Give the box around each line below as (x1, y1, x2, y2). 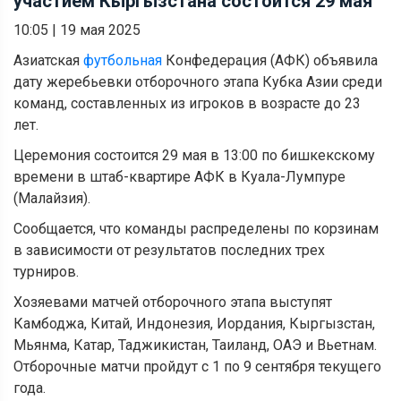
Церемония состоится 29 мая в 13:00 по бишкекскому (13, 146, 375, 164)
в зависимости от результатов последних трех (13, 241, 325, 259)
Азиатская (13, 51, 83, 69)
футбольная (83, 51, 162, 69)
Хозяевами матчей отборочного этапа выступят (13, 293, 332, 311)
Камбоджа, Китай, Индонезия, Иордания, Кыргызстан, (13, 314, 375, 332)
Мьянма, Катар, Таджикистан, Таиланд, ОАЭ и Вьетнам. (13, 336, 377, 354)
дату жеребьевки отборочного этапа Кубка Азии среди (13, 73, 382, 90)
